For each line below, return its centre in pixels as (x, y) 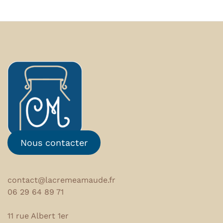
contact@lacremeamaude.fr (61, 180)
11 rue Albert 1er (38, 216)
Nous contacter (54, 143)
